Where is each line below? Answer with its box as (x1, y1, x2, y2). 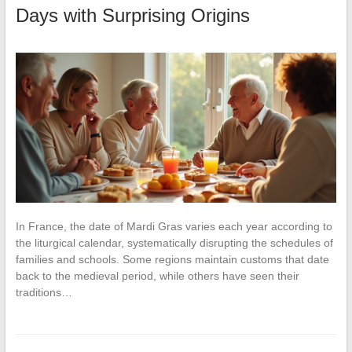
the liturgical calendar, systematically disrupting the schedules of (15, 236, 333, 249)
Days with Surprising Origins (15, 5, 250, 27)
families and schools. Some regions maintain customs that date (15, 252, 329, 266)
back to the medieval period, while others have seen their (15, 269, 299, 282)
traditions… (15, 285, 72, 299)
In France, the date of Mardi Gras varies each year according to (15, 219, 332, 233)
